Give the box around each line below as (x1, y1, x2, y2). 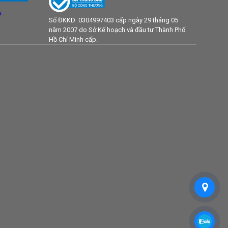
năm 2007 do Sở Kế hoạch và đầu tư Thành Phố (49, 26, 185, 34)
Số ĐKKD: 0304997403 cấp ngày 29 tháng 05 (49, 16, 178, 24)
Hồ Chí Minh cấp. (49, 36, 98, 44)
